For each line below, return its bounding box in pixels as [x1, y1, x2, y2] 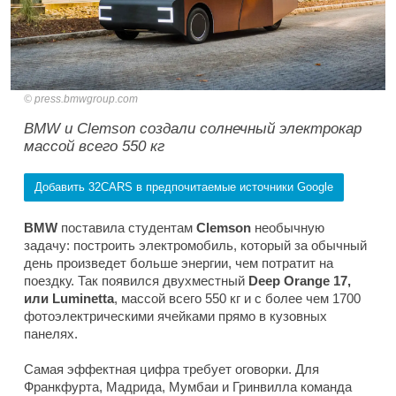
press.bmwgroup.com [34, 92, 138, 105]
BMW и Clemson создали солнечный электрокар [24, 119, 362, 137]
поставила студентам [57, 219, 196, 235]
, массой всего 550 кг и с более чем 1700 [114, 290, 361, 306]
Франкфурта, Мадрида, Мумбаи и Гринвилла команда [24, 378, 352, 394]
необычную [251, 219, 324, 235]
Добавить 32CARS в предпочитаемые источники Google [34, 179, 333, 194]
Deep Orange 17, [248, 272, 351, 288]
